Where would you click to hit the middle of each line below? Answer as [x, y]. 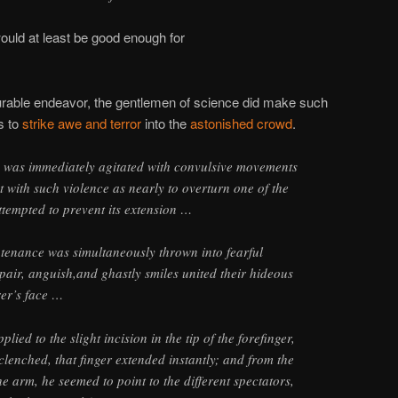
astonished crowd [241, 123]
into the [166, 123]
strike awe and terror [82, 123]
